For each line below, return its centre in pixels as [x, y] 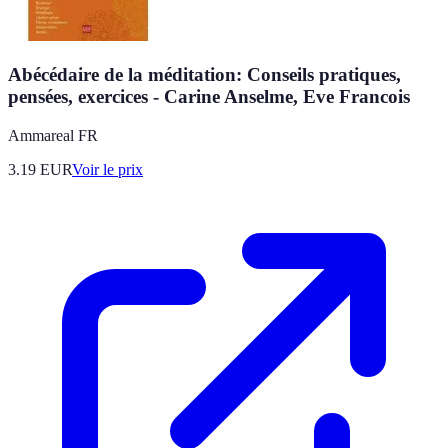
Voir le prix [107, 169]
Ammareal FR [53, 135]
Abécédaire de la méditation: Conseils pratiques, [204, 75]
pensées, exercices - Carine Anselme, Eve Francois [209, 97]
